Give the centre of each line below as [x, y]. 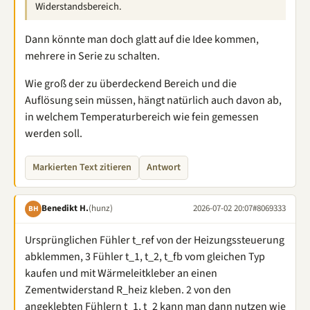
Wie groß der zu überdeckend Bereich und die [131, 83]
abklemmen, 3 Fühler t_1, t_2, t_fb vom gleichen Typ [145, 256]
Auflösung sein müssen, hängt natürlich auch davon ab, [153, 100]
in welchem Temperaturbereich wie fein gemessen [142, 117]
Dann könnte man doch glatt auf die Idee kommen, [142, 39]
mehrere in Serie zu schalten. [92, 56]
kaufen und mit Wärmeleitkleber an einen [121, 273]
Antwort [164, 167]
